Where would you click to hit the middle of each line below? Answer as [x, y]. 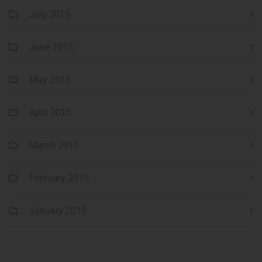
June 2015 [51, 47]
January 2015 [58, 211]
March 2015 [54, 146]
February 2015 [59, 178]
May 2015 [50, 80]
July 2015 [50, 15]
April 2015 [50, 113]
